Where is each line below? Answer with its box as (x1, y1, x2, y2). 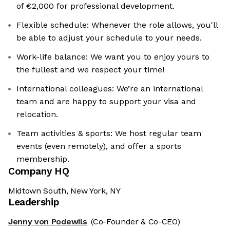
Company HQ (8, 165, 69, 178)
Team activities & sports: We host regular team (16, 128, 201, 139)
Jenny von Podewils (8, 217, 87, 227)
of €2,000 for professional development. (16, 1, 175, 11)
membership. (16, 154, 69, 164)
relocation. (16, 109, 58, 120)
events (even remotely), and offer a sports (16, 141, 181, 151)
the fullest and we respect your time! (16, 65, 164, 75)
